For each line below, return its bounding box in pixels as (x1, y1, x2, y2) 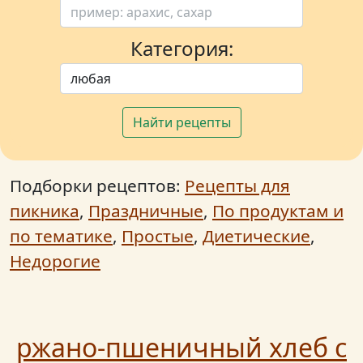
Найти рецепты (132, 113, 231, 131)
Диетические (203, 224, 310, 247)
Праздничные (88, 199, 203, 222)
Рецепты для (185, 173, 290, 197)
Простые (122, 224, 194, 247)
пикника (10, 199, 79, 222)
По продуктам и (212, 199, 344, 222)
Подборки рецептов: (10, 173, 185, 197)
